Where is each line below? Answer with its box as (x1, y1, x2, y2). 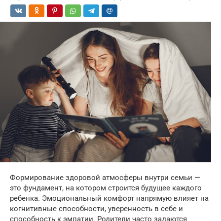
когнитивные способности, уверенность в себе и (10, 204, 183, 214)
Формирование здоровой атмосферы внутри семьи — (10, 173, 200, 183)
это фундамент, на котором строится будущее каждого (10, 184, 202, 193)
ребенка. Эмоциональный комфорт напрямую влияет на (10, 194, 209, 203)
